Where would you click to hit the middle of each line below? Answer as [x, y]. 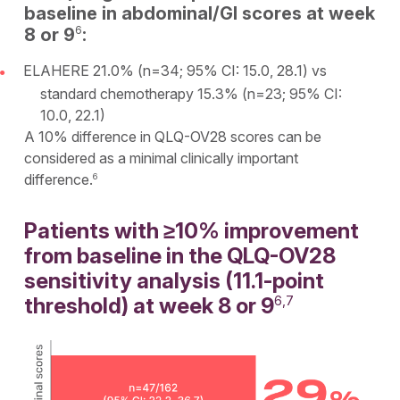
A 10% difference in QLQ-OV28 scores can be [173, 136]
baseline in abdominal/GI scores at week [200, 13]
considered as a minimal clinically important [162, 158]
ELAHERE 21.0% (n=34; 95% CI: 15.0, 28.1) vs [175, 71]
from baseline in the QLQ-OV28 [180, 255]
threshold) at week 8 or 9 [150, 305]
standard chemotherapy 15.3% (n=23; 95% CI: [192, 93]
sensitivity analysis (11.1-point [175, 280]
